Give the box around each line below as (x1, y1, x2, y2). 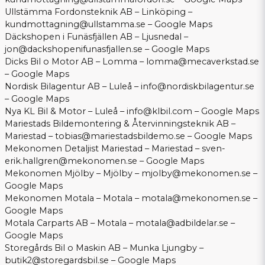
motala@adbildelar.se (135, 218, 228, 229)
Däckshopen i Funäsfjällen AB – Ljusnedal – (5, 31, 188, 43)
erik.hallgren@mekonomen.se (5, 156, 137, 167)
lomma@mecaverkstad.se (146, 56, 259, 67)
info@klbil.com (127, 106, 192, 117)
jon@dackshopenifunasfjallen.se (5, 44, 143, 55)
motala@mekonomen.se (141, 193, 251, 204)
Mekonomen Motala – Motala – (5, 193, 141, 204)
